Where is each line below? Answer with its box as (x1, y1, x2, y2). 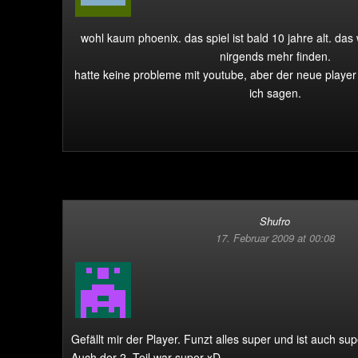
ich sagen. (249, 85, 301, 101)
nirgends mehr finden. (219, 48, 331, 64)
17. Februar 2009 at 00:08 (215, 230, 335, 245)
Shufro (260, 213, 290, 229)
